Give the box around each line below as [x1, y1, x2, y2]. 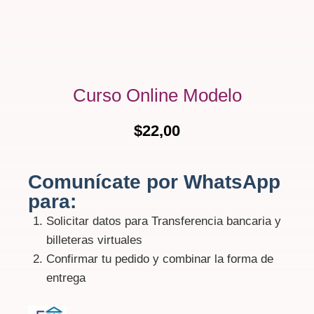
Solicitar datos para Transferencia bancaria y [46, 214, 281, 228]
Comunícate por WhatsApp [28, 171, 280, 193]
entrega [46, 271, 86, 285]
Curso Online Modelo [72, 84, 242, 106]
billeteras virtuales [46, 233, 142, 247]
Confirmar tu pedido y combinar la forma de [46, 252, 273, 266]
